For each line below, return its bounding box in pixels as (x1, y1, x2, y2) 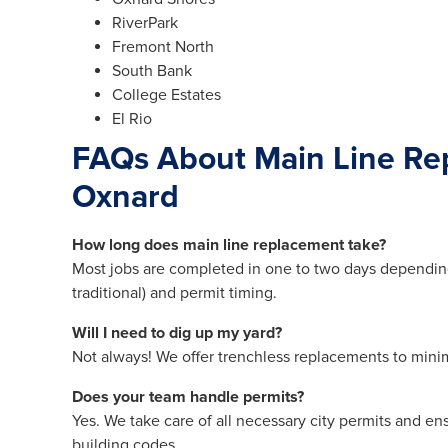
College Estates (112, 85, 221, 106)
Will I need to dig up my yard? (72, 323, 282, 344)
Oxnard (72, 178, 179, 218)
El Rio (112, 109, 152, 130)
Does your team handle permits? (72, 387, 304, 408)
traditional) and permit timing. (72, 283, 277, 304)
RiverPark (112, 13, 178, 34)
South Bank (112, 61, 192, 82)
